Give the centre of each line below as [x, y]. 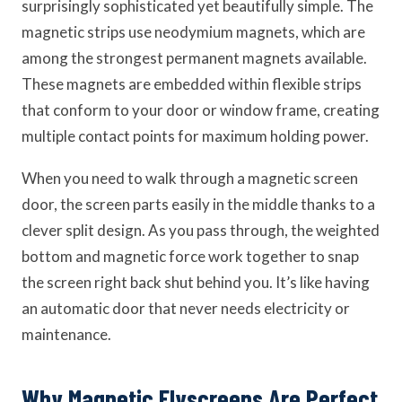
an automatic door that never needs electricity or [186, 308]
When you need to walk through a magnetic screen [190, 178]
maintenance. [66, 334]
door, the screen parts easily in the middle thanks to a [198, 204]
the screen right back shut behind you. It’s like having [196, 282]
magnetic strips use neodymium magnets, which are [193, 32]
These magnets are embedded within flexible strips [192, 84]
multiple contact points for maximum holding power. [195, 136]
